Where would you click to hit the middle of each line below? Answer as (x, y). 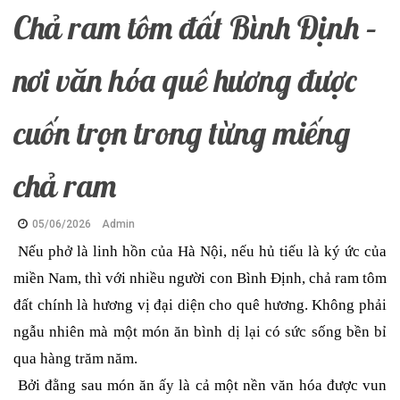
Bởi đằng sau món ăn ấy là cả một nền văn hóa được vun (200, 386)
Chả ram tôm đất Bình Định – (196, 28)
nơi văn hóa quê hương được (185, 80)
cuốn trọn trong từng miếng (182, 133)
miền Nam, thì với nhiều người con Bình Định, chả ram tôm (200, 279)
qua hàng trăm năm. (75, 359)
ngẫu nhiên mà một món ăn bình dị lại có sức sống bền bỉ (200, 332)
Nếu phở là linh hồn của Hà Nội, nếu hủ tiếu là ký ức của (200, 252)
